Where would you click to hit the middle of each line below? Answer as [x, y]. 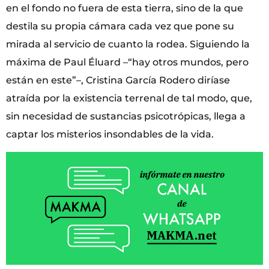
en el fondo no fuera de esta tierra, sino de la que [125, 8]
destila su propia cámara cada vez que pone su [120, 26]
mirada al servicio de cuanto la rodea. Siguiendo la [128, 44]
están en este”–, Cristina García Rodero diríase [118, 80]
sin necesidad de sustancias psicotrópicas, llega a [126, 116]
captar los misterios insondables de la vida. [110, 134]
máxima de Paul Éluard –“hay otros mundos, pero [127, 62]
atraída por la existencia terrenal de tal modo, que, [129, 98]
